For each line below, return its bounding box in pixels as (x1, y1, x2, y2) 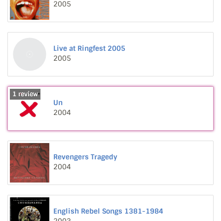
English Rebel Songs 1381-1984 (53, 207, 163, 216)
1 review (12, 90, 38, 98)
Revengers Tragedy (53, 152, 117, 161)
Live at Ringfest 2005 (53, 44, 125, 53)
